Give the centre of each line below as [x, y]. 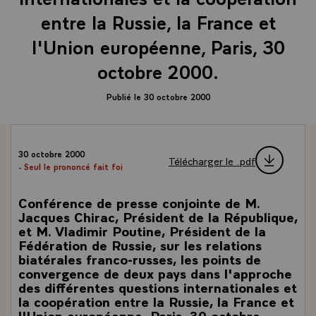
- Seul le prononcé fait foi [71, 166]
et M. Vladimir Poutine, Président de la [142, 230]
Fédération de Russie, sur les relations [140, 244]
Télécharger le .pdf [212, 160]
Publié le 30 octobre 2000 [158, 97]
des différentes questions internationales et [158, 287]
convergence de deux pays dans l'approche [155, 273]
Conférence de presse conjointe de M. [139, 202]
